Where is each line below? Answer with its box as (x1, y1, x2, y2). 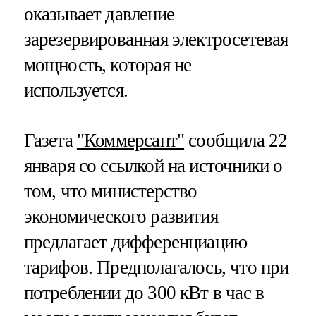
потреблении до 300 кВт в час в (23, 282, 265, 304)
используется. (23, 79, 128, 101)
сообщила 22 (184, 130, 288, 152)
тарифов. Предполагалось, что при (23, 257, 289, 279)
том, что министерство (23, 181, 197, 202)
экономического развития (23, 206, 218, 228)
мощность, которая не (23, 54, 192, 75)
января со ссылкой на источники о (23, 155, 283, 177)
